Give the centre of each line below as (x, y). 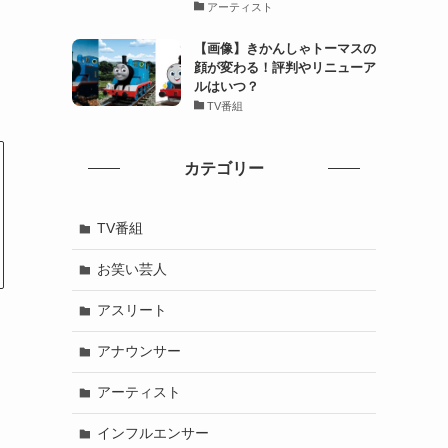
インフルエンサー (152, 433)
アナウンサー (138, 351)
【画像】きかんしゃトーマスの (284, 48)
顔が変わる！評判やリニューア (284, 67)
